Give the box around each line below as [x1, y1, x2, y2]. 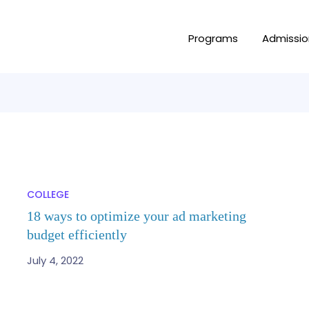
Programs [188, 31, 238, 46]
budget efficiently [26, 227, 127, 242]
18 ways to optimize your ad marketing [26, 208, 246, 223]
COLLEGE [26, 188, 69, 201]
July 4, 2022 [26, 253, 83, 268]
